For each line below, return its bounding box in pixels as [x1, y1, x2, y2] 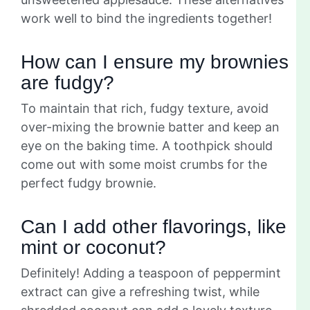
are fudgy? [21, 71, 114, 93]
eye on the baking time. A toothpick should [21, 138, 273, 153]
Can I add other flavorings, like [21, 215, 286, 237]
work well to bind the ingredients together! [21, 10, 272, 26]
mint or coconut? [21, 236, 166, 258]
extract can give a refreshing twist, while [21, 284, 259, 299]
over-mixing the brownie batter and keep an [21, 119, 280, 134]
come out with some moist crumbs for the [21, 156, 267, 172]
